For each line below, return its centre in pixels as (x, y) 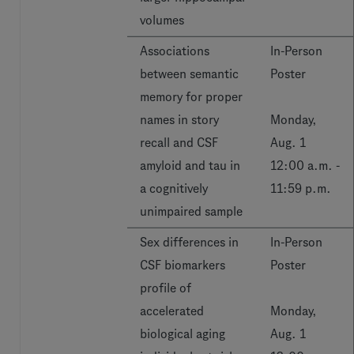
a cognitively (174, 188)
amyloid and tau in (190, 166)
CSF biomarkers (183, 265)
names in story (179, 120)
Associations (175, 51)
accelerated (172, 311)
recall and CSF (179, 143)
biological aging (183, 334)
